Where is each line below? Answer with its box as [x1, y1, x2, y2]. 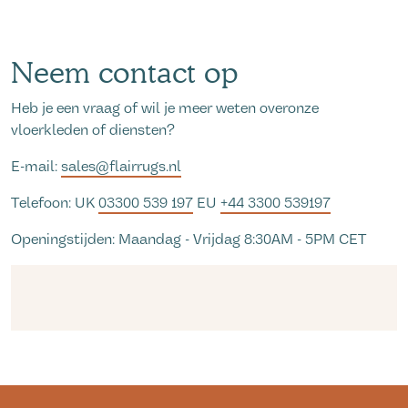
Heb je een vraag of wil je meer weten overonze [11, 98, 319, 117]
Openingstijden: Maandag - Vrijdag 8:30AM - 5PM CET [11, 229, 366, 249]
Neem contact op [11, 54, 238, 90]
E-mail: [11, 157, 61, 176]
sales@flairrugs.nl [61, 157, 181, 176]
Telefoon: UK [11, 193, 98, 212]
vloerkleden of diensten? [11, 120, 175, 139]
